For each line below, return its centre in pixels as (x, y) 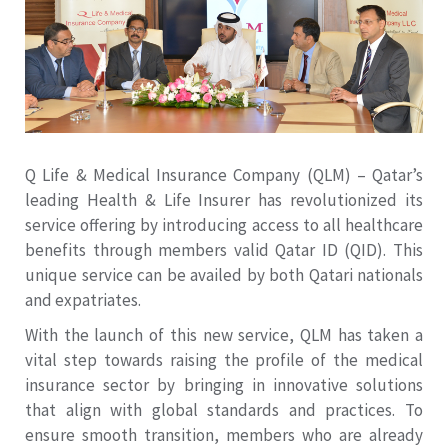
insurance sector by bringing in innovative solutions (224, 385)
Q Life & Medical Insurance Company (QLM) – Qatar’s (224, 175)
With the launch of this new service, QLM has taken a (224, 335)
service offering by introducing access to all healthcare (224, 225)
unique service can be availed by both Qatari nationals (224, 275)
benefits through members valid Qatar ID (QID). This (224, 250)
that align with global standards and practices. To (224, 410)
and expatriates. (83, 300)
